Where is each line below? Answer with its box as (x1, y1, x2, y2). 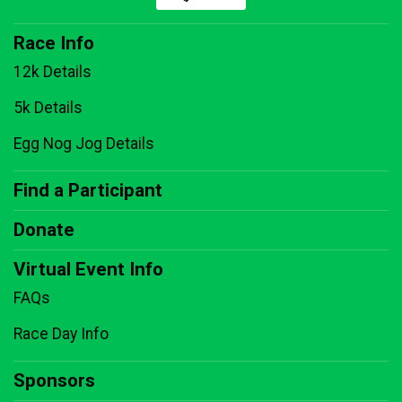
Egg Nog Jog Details (13, 135, 154, 153)
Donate (13, 219, 74, 241)
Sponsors (13, 370, 95, 392)
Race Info (13, 32, 94, 55)
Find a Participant (13, 179, 162, 202)
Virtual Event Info (13, 258, 163, 281)
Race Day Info (13, 325, 109, 344)
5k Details (13, 99, 83, 118)
